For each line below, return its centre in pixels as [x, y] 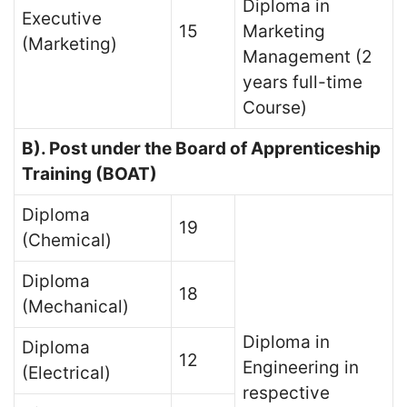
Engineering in [301, 367]
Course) [275, 108]
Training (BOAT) [89, 174]
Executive [62, 19]
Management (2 [308, 57]
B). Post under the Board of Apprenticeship [201, 149]
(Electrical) [66, 373]
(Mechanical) [75, 307]
